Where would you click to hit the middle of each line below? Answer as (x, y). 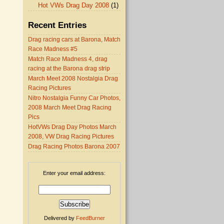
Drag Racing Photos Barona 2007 (74, 146)
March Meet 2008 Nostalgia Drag (73, 78)
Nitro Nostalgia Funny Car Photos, (74, 98)
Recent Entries (57, 25)
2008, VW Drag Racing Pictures (71, 136)
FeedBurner (90, 218)
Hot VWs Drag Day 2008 (73, 5)
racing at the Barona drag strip (69, 68)
